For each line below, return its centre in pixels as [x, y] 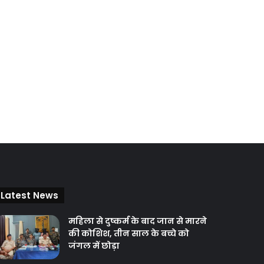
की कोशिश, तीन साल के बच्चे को [128, 233]
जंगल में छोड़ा [94, 245]
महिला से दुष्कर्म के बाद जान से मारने [137, 221]
